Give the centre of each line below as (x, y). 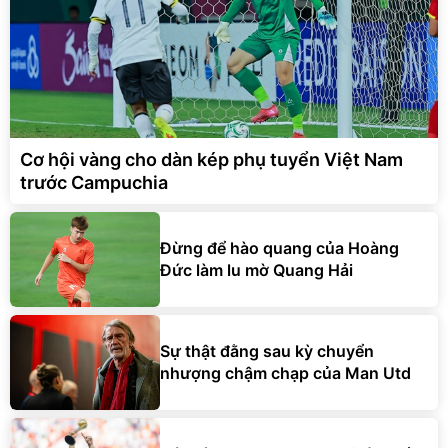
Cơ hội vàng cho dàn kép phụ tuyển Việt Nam (211, 159)
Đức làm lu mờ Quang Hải (256, 270)
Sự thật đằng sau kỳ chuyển (267, 351)
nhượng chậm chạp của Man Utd (285, 373)
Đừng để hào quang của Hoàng (279, 248)
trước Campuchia (94, 182)
